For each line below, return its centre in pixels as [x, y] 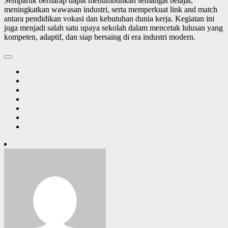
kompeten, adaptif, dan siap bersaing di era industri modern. [100, 37]
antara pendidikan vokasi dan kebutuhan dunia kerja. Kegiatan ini [109, 18]
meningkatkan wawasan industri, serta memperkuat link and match [111, 9]
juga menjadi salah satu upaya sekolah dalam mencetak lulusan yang [113, 27]
